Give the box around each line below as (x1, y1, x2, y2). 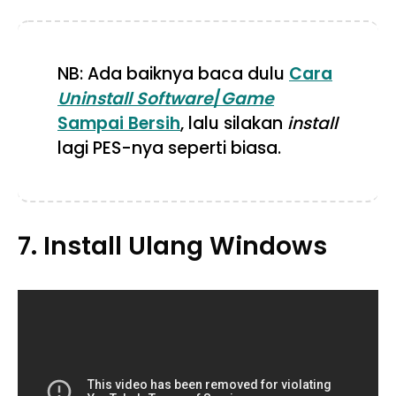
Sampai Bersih (57, 110, 180, 135)
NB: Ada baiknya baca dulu (57, 61, 289, 86)
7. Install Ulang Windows (18, 228, 327, 263)
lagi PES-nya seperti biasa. (57, 135, 281, 160)
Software (136, 86, 213, 110)
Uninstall (57, 86, 132, 110)
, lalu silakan (180, 110, 287, 135)
